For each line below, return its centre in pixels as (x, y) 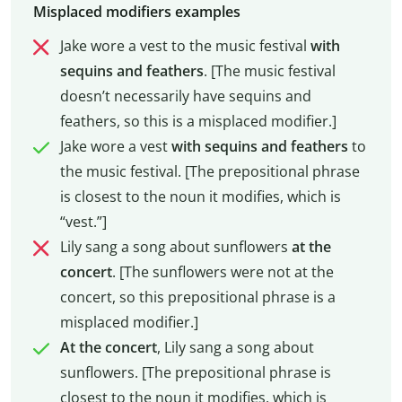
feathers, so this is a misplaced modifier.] (198, 122)
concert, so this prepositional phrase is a (197, 297)
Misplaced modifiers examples (136, 12)
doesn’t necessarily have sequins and (185, 96)
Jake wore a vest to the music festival (185, 46)
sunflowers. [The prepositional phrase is (195, 373)
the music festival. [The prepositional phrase (210, 172)
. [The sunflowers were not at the (223, 272)
